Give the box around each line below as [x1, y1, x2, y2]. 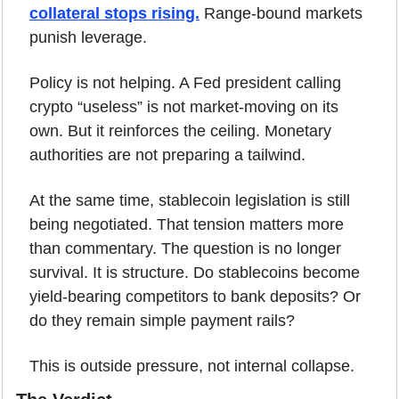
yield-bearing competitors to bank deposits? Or [29, 287, 361, 305]
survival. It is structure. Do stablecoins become [29, 263, 360, 281]
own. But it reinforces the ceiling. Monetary [29, 121, 331, 140]
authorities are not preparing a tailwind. [29, 145, 305, 164]
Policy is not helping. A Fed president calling [29, 73, 341, 92]
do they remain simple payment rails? [29, 311, 295, 330]
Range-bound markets [199, 4, 362, 22]
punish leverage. [29, 28, 147, 46]
